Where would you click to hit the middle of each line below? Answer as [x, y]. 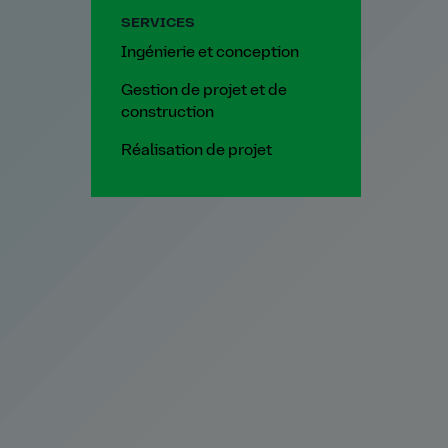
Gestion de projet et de [204, 91]
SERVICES [158, 23]
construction [167, 113]
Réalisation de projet [196, 151]
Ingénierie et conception [210, 53]
